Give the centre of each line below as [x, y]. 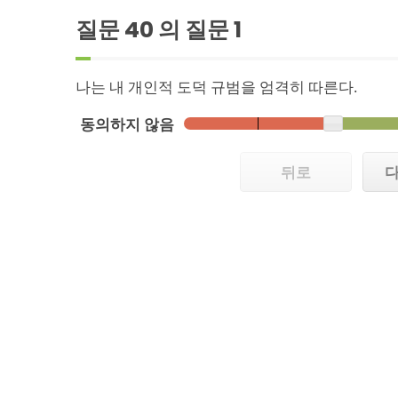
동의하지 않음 [127, 123]
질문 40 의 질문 [155, 29]
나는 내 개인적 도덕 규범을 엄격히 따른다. [216, 86]
